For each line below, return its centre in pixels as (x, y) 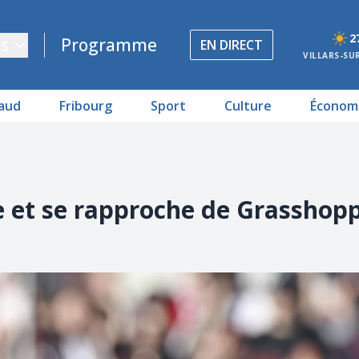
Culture (248, 106)
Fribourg (86, 106)
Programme (109, 44)
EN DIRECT (232, 45)
